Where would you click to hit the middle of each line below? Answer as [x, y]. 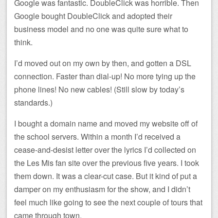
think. [23, 42]
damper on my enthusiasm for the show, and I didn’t [102, 189]
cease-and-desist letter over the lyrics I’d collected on [105, 149]
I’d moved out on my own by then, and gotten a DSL [103, 63]
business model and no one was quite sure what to [101, 29]
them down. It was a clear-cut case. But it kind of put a [106, 176]
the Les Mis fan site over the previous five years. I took [107, 163]
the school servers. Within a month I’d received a [97, 136]
